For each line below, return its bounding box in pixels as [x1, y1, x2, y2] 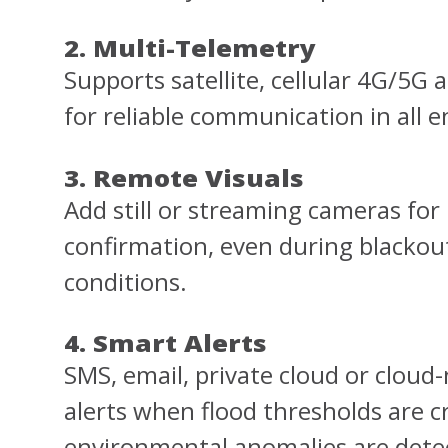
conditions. [64, 264, 187, 298]
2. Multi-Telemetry [64, 32, 316, 65]
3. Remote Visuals [64, 161, 304, 195]
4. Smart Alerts [64, 327, 267, 360]
